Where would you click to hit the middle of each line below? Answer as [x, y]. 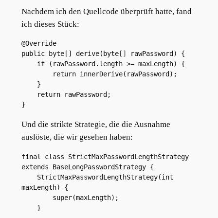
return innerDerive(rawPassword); [115, 74]
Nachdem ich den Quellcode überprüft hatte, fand [106, 11]
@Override [39, 44]
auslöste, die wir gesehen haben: [77, 137]
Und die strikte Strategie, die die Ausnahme [96, 125]
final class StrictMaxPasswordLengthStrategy [105, 156]
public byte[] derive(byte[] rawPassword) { [103, 54]
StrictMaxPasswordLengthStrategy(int [29, 177]
